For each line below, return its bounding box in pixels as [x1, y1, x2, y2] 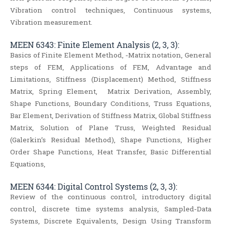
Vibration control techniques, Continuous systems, [10, 6, 212, 15]
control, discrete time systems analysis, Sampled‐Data [10, 204, 212, 214]
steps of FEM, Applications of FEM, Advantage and [10, 63, 212, 72]
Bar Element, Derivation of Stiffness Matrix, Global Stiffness [10, 111, 212, 121]
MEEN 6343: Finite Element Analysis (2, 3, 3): [10, 39, 179, 50]
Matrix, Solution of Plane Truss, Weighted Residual [10, 123, 212, 133]
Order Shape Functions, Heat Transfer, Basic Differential [10, 147, 212, 157]
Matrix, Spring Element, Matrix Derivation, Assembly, [10, 87, 212, 96]
